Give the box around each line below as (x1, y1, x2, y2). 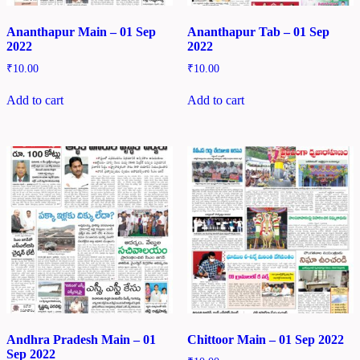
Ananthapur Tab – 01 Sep (186, 24, 329, 39)
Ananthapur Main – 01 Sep (6, 24, 156, 39)
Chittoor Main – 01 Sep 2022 (186, 332, 344, 346)
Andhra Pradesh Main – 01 (6, 332, 156, 346)
